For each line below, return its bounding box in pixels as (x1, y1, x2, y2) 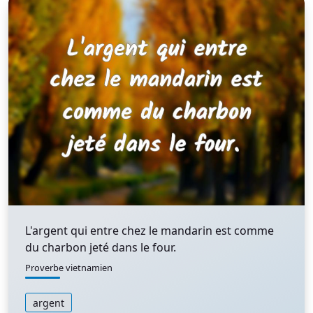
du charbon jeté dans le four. (25, 240, 176, 255)
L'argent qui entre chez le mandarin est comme (25, 223, 274, 238)
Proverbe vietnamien (25, 261, 112, 274)
